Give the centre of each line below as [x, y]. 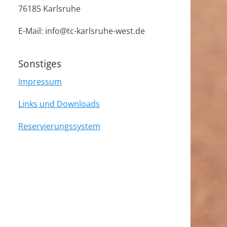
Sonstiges [40, 64]
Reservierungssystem [59, 126]
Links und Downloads [59, 104]
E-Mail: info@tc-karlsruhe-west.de [82, 31]
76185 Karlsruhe [49, 9]
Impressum [40, 82]
